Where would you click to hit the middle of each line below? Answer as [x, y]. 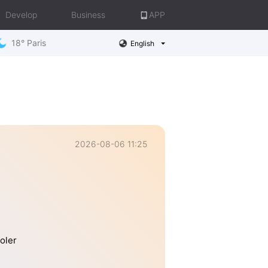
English [142, 43]
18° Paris [29, 43]
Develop [21, 15]
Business [88, 15]
